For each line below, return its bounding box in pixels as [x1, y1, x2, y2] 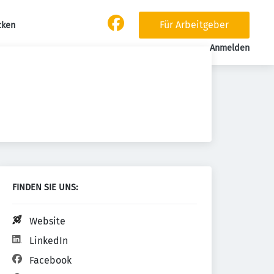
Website [29, 215, 65, 227]
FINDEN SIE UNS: [12, 182, 78, 193]
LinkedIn [29, 235, 68, 246]
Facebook [29, 254, 72, 266]
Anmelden [210, 43, 250, 53]
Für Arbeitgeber [160, 19, 229, 31]
